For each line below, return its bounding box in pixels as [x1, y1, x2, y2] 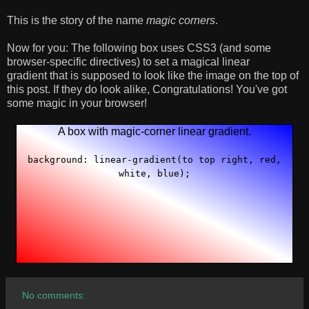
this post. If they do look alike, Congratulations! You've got [7, 83, 287, 95]
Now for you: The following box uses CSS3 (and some [7, 41, 271, 54]
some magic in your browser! [7, 97, 147, 109]
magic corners [146, 14, 215, 26]
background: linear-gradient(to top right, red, [28, 154, 281, 165]
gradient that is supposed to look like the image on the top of [7, 69, 299, 81]
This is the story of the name [7, 14, 146, 26]
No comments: [22, 289, 86, 301]
